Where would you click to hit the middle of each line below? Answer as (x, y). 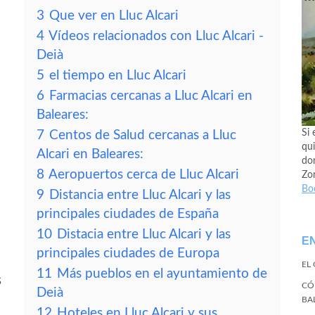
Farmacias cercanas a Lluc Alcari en (151, 96)
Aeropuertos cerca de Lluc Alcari (144, 175)
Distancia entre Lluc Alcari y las (140, 195)
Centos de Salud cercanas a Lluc (143, 135)
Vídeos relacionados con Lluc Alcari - (156, 36)
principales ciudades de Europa (128, 253)
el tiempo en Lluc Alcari (118, 76)
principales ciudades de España (128, 214)
